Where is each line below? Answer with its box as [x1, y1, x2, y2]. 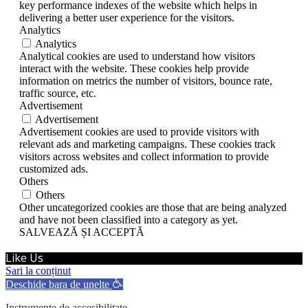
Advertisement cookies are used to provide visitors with [19, 125, 259, 137]
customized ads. [19, 162, 88, 175]
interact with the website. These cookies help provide [19, 62, 249, 74]
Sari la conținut [5, 264, 71, 276]
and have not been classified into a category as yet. [19, 213, 238, 225]
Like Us [5, 250, 43, 265]
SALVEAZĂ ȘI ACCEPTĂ [19, 225, 144, 238]
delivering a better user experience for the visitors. [19, 11, 234, 23]
